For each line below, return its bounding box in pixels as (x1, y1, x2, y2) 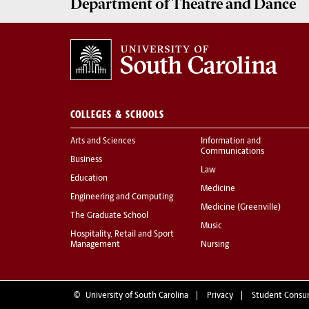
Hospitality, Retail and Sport (70, 230, 174, 239)
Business (70, 156, 102, 165)
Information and (201, 137, 261, 146)
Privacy (207, 292, 233, 301)
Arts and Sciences (70, 137, 135, 146)
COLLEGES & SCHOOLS (70, 108, 164, 121)
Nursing (201, 241, 229, 250)
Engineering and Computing (70, 193, 173, 202)
